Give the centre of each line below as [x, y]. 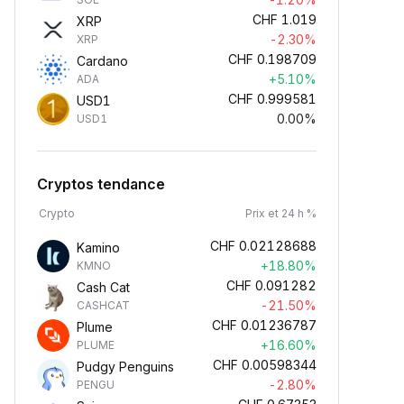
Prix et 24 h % [281, 213]
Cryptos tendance [101, 184]
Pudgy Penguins [125, 367]
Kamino [98, 248]
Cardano [102, 61]
